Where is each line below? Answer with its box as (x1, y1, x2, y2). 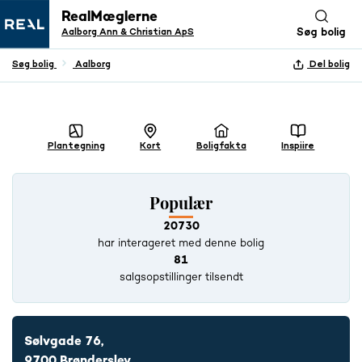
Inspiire (281, 141, 315, 151)
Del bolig (309, 59, 350, 69)
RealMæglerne (61, 10, 158, 24)
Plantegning (47, 141, 105, 151)
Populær (149, 192, 213, 213)
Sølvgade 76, (24, 335, 103, 348)
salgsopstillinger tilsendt (119, 271, 243, 283)
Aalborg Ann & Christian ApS (61, 27, 194, 37)
